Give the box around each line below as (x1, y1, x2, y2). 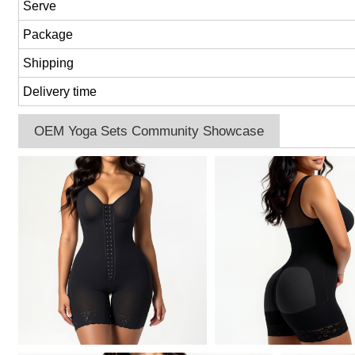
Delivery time (23, 85, 97, 99)
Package (23, 28, 74, 42)
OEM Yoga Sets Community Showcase (34, 123, 265, 139)
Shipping (23, 56, 74, 71)
